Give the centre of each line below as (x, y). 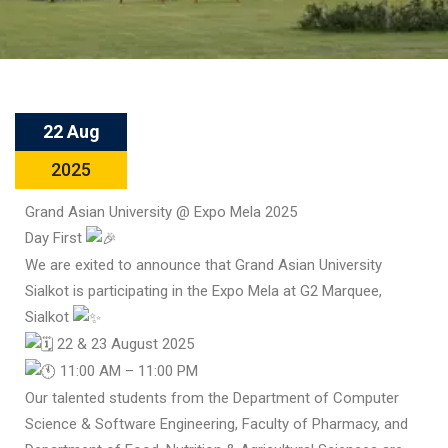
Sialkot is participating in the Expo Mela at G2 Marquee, (203, 291)
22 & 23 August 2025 (123, 344)
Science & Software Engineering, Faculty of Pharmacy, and (216, 424)
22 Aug (71, 131)
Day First (55, 238)
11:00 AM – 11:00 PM (127, 371)
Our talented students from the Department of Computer (212, 398)
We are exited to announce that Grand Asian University (203, 265)
